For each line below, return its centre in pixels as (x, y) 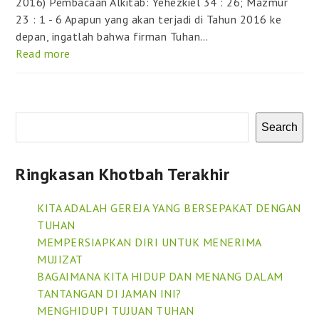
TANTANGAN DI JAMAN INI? (109, 293)
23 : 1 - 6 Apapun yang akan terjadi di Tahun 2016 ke (149, 19)
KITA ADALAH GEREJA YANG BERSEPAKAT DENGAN (169, 208)
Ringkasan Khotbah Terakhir (123, 174)
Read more (43, 53)
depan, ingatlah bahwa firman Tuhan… (112, 36)
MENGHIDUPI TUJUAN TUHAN (116, 310)
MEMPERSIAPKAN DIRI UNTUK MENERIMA (149, 242)
